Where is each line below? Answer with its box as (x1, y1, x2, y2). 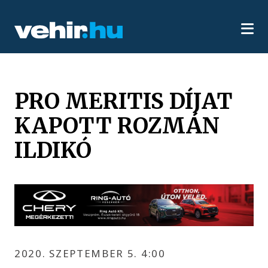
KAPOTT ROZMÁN (14, 111, 220, 139)
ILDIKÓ (14, 136, 92, 164)
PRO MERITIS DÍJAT (14, 87, 233, 115)
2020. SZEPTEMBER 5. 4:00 (14, 246, 166, 260)
